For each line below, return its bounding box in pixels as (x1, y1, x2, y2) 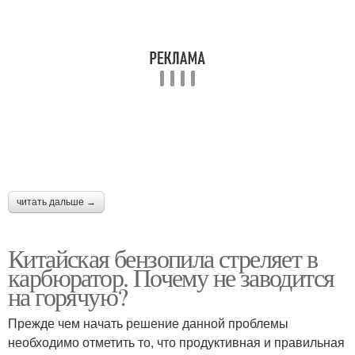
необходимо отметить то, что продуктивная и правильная (8, 332, 345, 351)
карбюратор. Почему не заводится (8, 259, 334, 294)
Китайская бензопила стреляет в (8, 240, 317, 275)
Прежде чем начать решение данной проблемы (8, 313, 288, 332)
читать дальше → (17, 196, 96, 208)
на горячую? (8, 278, 128, 313)
